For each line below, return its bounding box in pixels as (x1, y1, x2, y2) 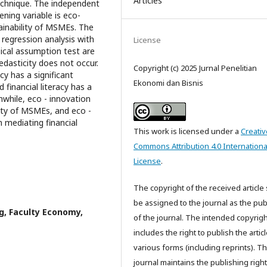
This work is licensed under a (133, 125, 241, 136)
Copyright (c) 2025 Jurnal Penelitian (133, 62, 257, 73)
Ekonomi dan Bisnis (133, 77, 203, 88)
